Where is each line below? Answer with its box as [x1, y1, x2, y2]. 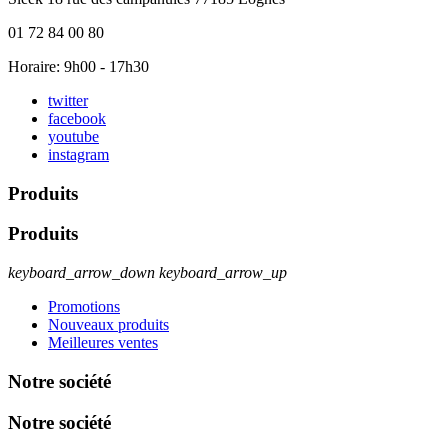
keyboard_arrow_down [8, 264, 155, 282]
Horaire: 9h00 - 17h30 [8, 57, 149, 75]
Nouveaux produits [48, 316, 169, 334]
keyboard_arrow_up [159, 264, 287, 282]
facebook [48, 109, 106, 127]
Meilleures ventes [48, 334, 158, 352]
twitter [48, 91, 88, 109]
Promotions [48, 298, 120, 316]
